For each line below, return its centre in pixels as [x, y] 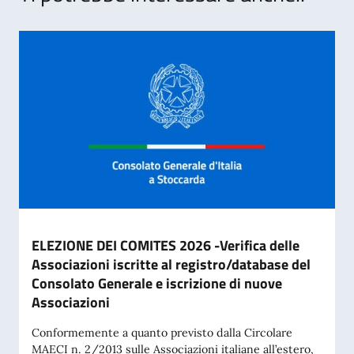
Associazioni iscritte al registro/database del [171, 265]
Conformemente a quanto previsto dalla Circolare [162, 333]
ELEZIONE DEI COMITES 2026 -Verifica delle [166, 246]
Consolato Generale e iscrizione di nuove [157, 284]
